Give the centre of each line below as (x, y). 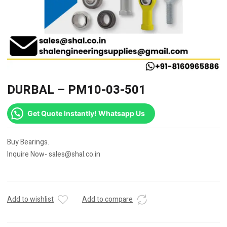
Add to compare (107, 199)
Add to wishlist (30, 199)
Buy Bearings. (28, 142)
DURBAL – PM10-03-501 (77, 90)
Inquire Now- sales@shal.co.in (54, 154)
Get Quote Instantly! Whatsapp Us (86, 113)
